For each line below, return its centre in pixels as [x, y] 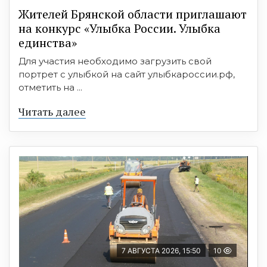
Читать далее [52, 111]
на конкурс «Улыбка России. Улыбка [119, 28]
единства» [48, 43]
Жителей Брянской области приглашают [133, 14]
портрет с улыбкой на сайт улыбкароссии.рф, [127, 74]
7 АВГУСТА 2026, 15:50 [161, 251]
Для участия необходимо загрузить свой [115, 61]
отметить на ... [50, 87]
